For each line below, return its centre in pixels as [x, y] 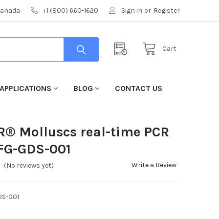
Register [167, 10]
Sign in [132, 10]
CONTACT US [138, 88]
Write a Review [154, 165]
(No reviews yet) [29, 166]
